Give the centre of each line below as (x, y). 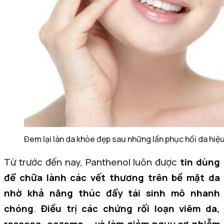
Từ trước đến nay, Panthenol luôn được (92, 162)
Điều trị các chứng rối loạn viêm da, (130, 209)
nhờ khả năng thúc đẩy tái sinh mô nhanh (112, 193)
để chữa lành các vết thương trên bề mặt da (112, 178)
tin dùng (200, 162)
